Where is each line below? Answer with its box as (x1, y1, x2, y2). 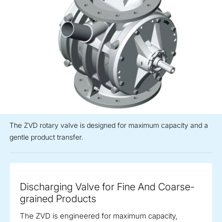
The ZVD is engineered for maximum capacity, (20, 211, 177, 221)
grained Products (20, 193, 96, 205)
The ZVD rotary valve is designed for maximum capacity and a (9, 121, 208, 130)
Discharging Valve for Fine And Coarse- (20, 181, 195, 193)
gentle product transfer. (9, 133, 83, 142)
